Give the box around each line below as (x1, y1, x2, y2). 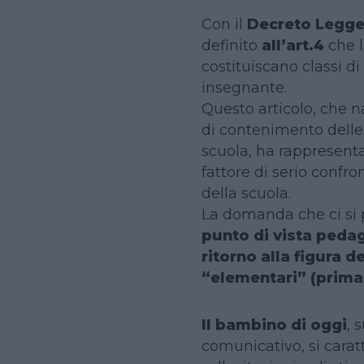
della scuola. (201, 184, 291, 201)
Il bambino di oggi (201, 315, 347, 333)
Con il (201, 15, 247, 32)
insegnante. (201, 78, 287, 96)
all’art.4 (261, 36, 328, 54)
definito (201, 36, 262, 54)
